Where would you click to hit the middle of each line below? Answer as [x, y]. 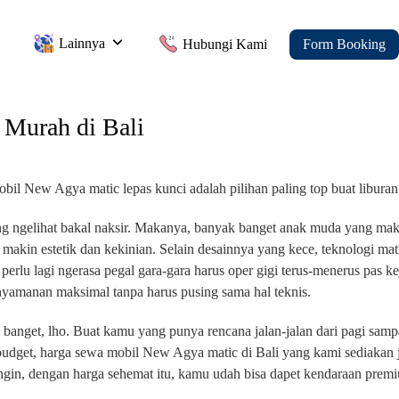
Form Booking [344, 44]
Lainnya [82, 43]
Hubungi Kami [225, 44]
